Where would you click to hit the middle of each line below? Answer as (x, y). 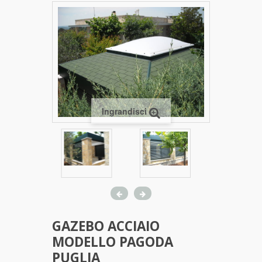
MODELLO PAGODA (113, 244)
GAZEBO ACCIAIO (106, 228)
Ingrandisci (124, 111)
